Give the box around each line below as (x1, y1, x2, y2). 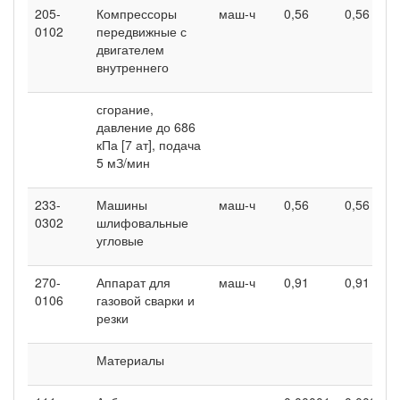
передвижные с (96, 21, 187, 40)
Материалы (96, 350, 164, 369)
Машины (96, 195, 147, 213)
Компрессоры (96, 4, 177, 22)
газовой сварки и (96, 290, 195, 309)
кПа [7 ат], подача (96, 135, 201, 154)
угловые (96, 230, 144, 249)
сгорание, (96, 99, 154, 118)
